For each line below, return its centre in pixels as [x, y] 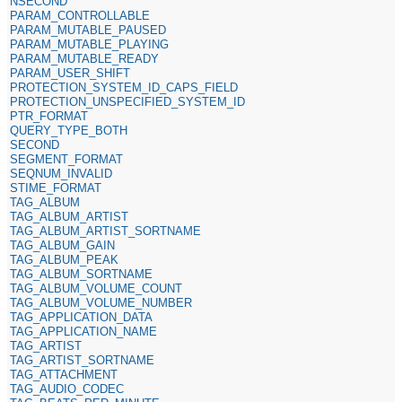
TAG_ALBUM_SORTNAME [82, 274]
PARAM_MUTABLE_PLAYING [90, 44]
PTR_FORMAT [49, 116]
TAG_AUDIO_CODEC [67, 389]
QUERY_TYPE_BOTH [69, 130]
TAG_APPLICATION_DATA [82, 317]
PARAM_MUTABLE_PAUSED [88, 30]
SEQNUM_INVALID [61, 173]
